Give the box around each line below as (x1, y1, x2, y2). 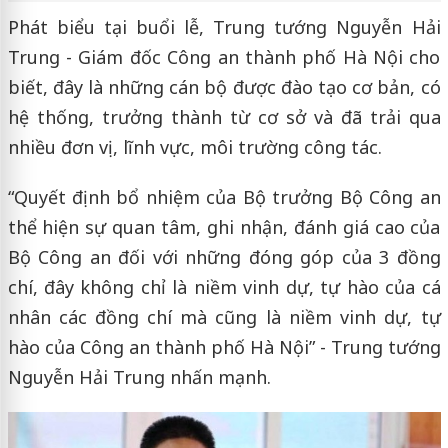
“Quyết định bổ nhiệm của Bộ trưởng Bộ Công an (7, 185, 441, 210)
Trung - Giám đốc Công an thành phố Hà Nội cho (7, 45, 441, 70)
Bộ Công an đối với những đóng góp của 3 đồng (7, 245, 441, 270)
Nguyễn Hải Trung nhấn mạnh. (7, 365, 271, 390)
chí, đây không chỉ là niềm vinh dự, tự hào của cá (7, 275, 441, 300)
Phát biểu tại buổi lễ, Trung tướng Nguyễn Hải (7, 15, 441, 40)
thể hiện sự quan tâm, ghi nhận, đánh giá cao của (7, 215, 441, 240)
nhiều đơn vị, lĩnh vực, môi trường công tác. (7, 135, 382, 160)
